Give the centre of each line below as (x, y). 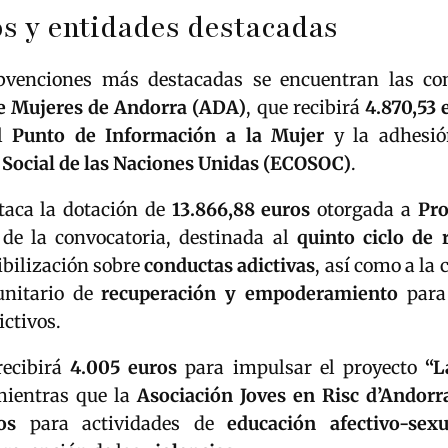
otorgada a (364, 209)
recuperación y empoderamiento (249, 293)
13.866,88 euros (241, 209)
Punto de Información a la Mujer (168, 135)
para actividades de (122, 423)
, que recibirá (305, 107)
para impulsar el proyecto (301, 367)
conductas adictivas (230, 265)
